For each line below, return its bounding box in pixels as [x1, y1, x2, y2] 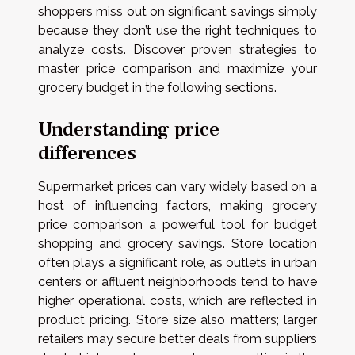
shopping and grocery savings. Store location [38, 235, 317, 251]
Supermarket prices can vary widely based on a [38, 178, 317, 194]
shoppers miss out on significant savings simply [38, 3, 317, 19]
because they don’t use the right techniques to [38, 22, 317, 38]
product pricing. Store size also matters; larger [38, 311, 317, 327]
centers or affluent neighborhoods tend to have [38, 273, 317, 289]
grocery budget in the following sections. [38, 79, 277, 95]
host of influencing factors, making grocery [38, 197, 317, 213]
